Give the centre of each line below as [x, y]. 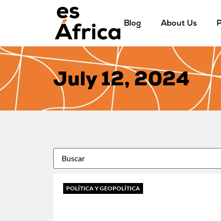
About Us [179, 23]
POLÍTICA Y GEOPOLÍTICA [103, 188]
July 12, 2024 [121, 79]
